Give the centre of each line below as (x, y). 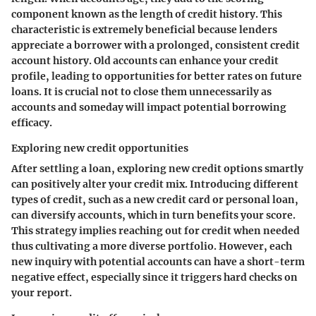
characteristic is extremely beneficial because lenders (144, 30)
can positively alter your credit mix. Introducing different (155, 184)
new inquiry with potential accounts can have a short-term (158, 262)
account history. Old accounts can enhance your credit (145, 61)
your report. (42, 293)
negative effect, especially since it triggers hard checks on (154, 278)
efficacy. (32, 123)
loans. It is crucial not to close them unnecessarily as (141, 92)
